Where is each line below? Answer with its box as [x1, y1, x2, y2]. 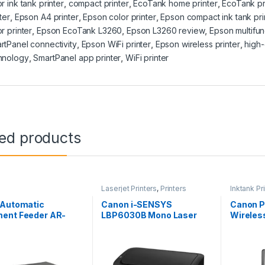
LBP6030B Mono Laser [101, 210, 197, 221]
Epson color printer [83, 11, 156, 22]
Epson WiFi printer [81, 38, 151, 49]
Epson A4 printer [14, 11, 79, 22]
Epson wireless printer [155, 38, 240, 49]
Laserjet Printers [101, 183, 157, 193]
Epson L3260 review [127, 25, 205, 35]
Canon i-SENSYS [101, 199, 172, 210]
